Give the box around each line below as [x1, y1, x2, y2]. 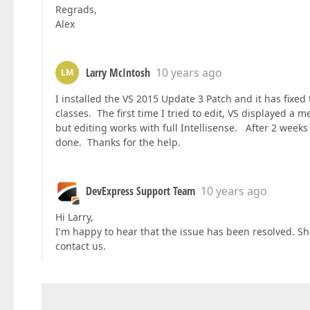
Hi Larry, [55, 210, 93, 224]
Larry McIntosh [86, 65, 150, 81]
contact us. [55, 239, 106, 253]
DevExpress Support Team [86, 183, 195, 199]
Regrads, [55, 3, 97, 17]
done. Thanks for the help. [55, 136, 181, 149]
